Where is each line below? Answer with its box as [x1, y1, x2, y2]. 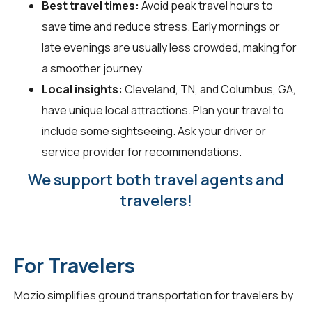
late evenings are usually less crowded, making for [42, 40, 297, 56]
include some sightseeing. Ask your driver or [42, 123, 266, 139]
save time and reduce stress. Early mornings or [42, 19, 280, 35]
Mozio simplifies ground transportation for [14, 288, 232, 304]
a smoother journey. [42, 61, 144, 77]
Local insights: [42, 81, 123, 97]
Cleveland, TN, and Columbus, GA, [123, 81, 296, 97]
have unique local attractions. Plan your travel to [42, 102, 284, 118]
